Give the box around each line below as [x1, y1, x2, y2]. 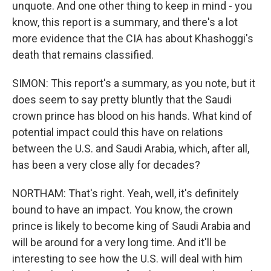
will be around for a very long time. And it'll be [12, 236, 226, 249]
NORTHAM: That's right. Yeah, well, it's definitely [12, 187, 239, 200]
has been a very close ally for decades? [12, 158, 200, 171]
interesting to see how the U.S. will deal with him [12, 252, 243, 265]
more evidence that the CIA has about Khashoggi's [12, 32, 253, 45]
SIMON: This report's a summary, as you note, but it [12, 77, 255, 90]
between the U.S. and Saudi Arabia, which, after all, [12, 142, 249, 155]
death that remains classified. [12, 48, 154, 61]
